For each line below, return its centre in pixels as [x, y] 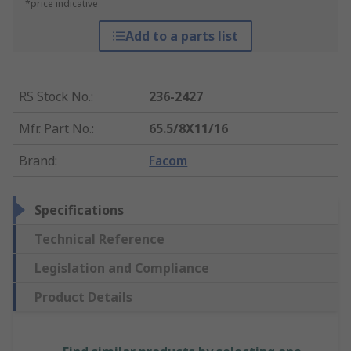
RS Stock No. [55, 97]
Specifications [79, 210]
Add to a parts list [181, 36]
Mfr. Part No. [55, 129]
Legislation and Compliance [122, 268]
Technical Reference [100, 239]
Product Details [83, 297]
